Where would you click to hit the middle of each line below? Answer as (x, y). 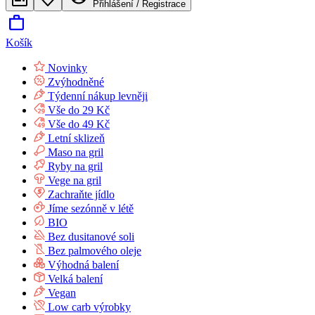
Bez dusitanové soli (91, 237)
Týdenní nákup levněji (98, 96)
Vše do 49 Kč (79, 124)
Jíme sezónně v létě (91, 208)
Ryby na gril (75, 166)
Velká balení (75, 279)
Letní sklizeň (76, 138)
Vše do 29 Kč (79, 110)
